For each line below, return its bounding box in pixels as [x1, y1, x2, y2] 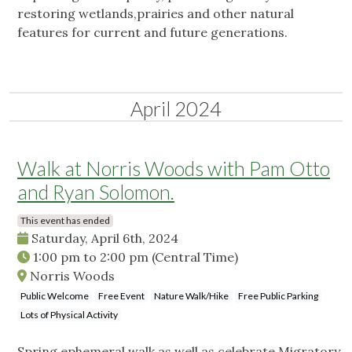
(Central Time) [152, 249, 238, 266]
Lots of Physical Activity [20, 309, 118, 321]
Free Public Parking [238, 290, 318, 302]
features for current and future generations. [17, 24, 294, 41]
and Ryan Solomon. [17, 180, 174, 204]
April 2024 [130, 97, 222, 121]
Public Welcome [20, 290, 89, 302]
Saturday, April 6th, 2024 [28, 230, 178, 247]
